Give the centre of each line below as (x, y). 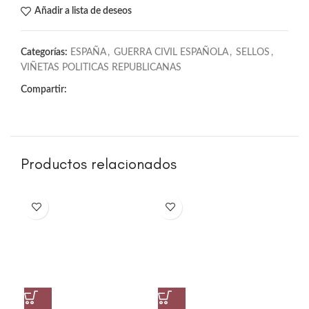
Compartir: (44, 89)
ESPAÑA (88, 52)
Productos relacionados (99, 163)
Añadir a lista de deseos (83, 11)
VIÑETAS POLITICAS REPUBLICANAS (101, 67)
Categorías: (44, 52)
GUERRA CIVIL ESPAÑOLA (171, 52)
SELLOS (253, 52)
